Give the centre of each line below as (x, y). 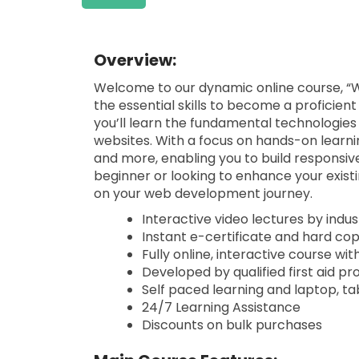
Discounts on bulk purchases (232, 325)
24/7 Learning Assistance (221, 307)
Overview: (135, 60)
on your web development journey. (203, 194)
